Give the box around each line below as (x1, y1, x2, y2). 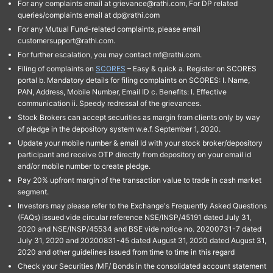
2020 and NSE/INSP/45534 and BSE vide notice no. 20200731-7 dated (17, 224, 261, 233)
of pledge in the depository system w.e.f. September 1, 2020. (17, 124, 221, 133)
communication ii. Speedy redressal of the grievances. (17, 98, 201, 108)
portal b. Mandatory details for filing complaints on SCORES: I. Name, (17, 75, 250, 85)
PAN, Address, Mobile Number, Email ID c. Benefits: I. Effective (17, 87, 227, 96)
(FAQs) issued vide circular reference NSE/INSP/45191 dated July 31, (17, 212, 251, 222)
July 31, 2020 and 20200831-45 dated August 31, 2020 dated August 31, (17, 235, 266, 245)
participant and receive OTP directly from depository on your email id (17, 149, 251, 159)
